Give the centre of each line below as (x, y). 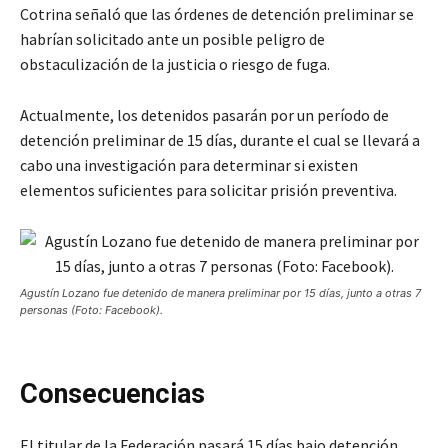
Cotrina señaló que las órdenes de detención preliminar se (217, 14)
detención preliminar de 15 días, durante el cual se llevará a (220, 140)
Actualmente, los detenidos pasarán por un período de (204, 115)
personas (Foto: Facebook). (91, 310)
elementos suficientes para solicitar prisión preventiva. (208, 190)
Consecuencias (112, 394)
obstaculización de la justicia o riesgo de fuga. (175, 64)
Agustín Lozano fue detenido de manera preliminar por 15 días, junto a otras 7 (220, 293)
